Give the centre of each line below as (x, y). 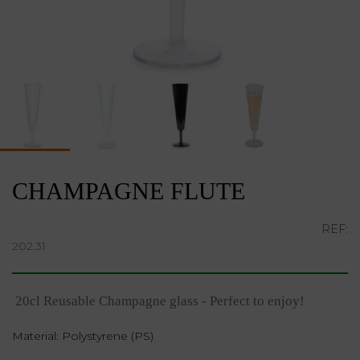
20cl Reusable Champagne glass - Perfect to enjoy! (158, 301)
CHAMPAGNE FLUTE (129, 190)
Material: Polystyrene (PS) (83, 335)
